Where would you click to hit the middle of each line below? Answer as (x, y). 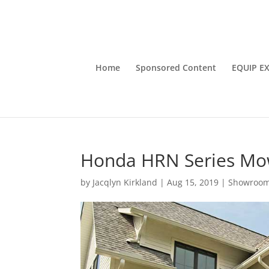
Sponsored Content (176, 68)
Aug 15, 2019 (193, 182)
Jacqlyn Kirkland (125, 182)
